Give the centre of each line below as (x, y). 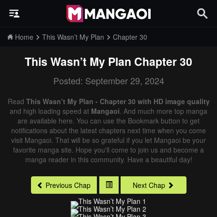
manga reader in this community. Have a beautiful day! (108, 159)
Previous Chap (68, 185)
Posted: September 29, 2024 (108, 80)
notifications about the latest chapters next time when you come (108, 130)
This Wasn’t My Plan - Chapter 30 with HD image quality (118, 101)
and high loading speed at (50, 111)
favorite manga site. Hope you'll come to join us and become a (108, 150)
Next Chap (149, 185)
